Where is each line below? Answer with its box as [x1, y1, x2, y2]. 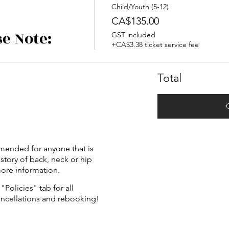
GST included [111, 30, 155, 39]
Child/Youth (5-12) [111, 2, 169, 11]
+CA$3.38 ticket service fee [111, 40, 199, 49]
